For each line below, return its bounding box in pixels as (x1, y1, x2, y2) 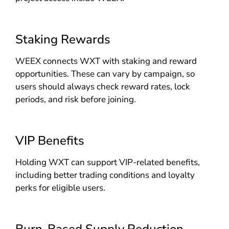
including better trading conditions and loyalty (15, 169, 195, 181)
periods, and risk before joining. (15, 93, 136, 105)
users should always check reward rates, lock (15, 80, 190, 93)
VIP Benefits (15, 132, 84, 149)
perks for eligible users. (15, 181, 105, 194)
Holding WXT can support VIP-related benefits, (15, 156, 200, 168)
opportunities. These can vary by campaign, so (15, 67, 195, 80)
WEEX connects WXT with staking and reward (15, 55, 197, 67)
